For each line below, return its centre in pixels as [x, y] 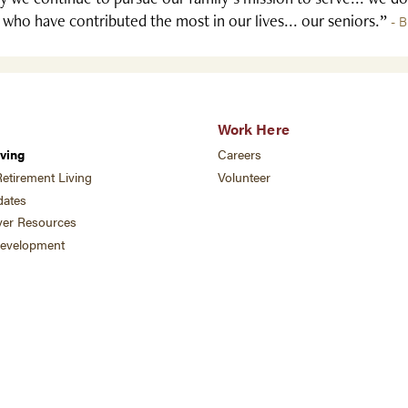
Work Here [254, 128]
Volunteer [244, 177]
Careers [240, 155]
